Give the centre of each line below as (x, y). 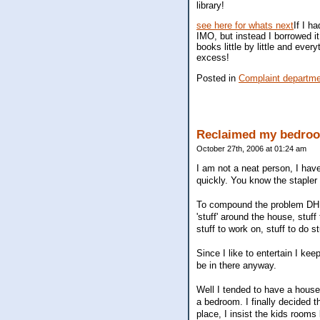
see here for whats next (245, 26)
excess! (213, 58)
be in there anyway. (236, 265)
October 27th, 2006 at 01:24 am (251, 148)
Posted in (217, 79)
